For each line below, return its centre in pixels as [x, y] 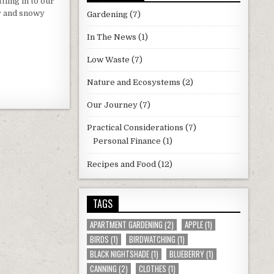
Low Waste [108, 60]
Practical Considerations [135, 128]
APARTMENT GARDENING [126, 224]
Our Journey [112, 105]
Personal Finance [127, 141]
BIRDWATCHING [152, 239]
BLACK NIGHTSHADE [119, 254]
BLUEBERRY [187, 254]
